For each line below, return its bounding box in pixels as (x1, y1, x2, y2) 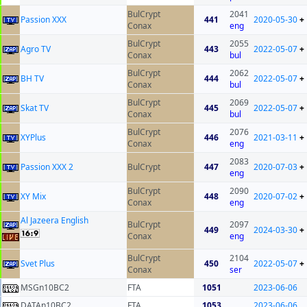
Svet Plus (21, 258, 55, 270)
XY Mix (21, 191, 46, 203)
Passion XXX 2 (21, 161, 73, 173)
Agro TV (21, 43, 51, 56)
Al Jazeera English (21, 214, 88, 227)
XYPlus (21, 132, 46, 144)
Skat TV (21, 102, 49, 114)
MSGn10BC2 (21, 282, 69, 294)
